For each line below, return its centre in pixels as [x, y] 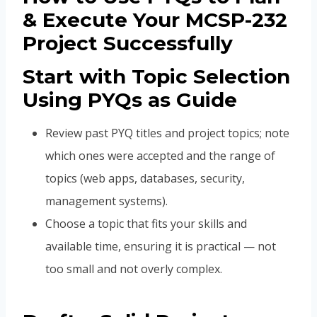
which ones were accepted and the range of [160, 156]
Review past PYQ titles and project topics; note [167, 133]
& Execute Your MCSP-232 [155, 20]
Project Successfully [128, 44]
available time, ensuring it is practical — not [161, 247]
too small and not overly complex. [134, 269]
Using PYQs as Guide [130, 100]
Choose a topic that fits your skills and [146, 224]
